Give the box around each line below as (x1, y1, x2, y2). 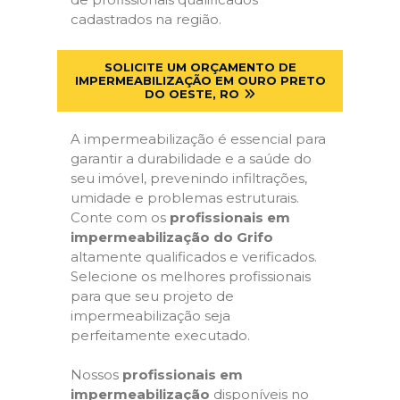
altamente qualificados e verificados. (71, 247, 317, 265)
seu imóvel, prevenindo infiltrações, (71, 169, 307, 187)
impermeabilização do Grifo (71, 228, 273, 246)
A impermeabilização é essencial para (71, 129, 326, 147)
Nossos (71, 366, 122, 383)
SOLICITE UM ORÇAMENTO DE (104, 59, 296, 74)
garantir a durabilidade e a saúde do (71, 149, 312, 167)
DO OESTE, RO (145, 86, 239, 101)
